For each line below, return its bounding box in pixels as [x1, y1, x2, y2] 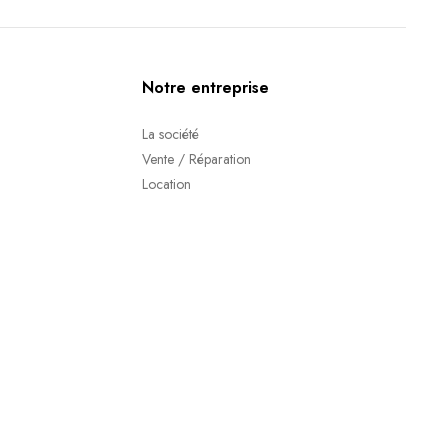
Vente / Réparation [142, 149, 251, 169]
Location [142, 174, 192, 194]
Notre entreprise [142, 76, 270, 99]
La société [142, 124, 200, 144]
